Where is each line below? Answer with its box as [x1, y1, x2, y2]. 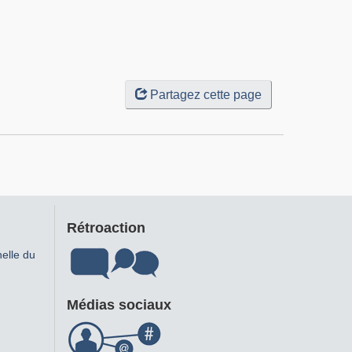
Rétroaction [66, 220, 145, 236]
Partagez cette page [150, 87, 262, 101]
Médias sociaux [66, 296, 171, 313]
